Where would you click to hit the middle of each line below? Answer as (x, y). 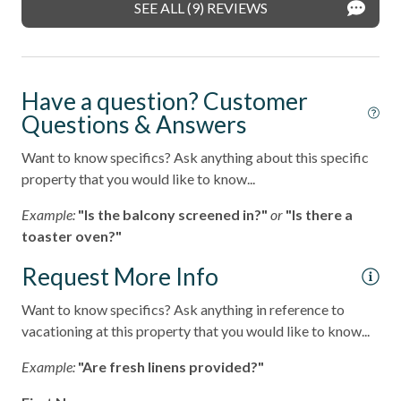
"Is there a (319, 214)
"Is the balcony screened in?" (173, 214)
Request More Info (120, 276)
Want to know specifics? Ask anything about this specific (195, 157)
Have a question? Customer (165, 101)
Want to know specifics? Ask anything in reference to (183, 309)
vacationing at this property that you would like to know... (196, 330)
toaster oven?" (72, 235)
